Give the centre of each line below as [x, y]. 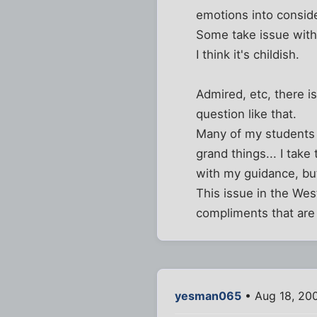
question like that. [247, 114]
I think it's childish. [248, 54]
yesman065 [208, 295]
